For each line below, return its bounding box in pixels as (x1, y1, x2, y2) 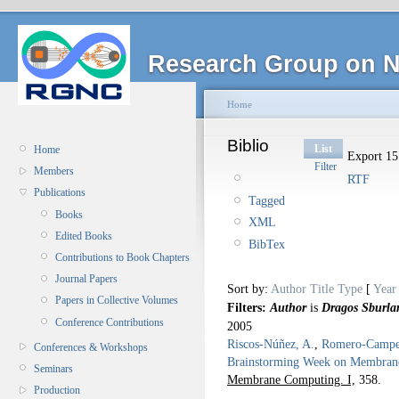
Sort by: (227, 281, 271, 296)
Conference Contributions (55, 315, 164, 329)
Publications (34, 186, 85, 199)
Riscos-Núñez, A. (227, 336, 314, 351)
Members (34, 165, 74, 178)
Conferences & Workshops (34, 340, 148, 354)
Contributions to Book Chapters (55, 250, 190, 264)
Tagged (248, 193, 285, 208)
